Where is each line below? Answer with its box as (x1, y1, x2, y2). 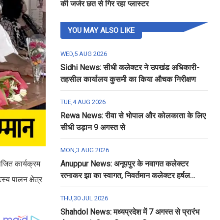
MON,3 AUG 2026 (60, 146, 109, 154)
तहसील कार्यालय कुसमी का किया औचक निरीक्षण (60, 75, 196, 84)
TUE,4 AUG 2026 (60, 98, 106, 106)
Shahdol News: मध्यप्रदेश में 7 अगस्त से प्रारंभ (60, 207, 199, 217)
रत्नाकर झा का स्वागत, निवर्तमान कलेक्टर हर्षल (60, 171, 190, 180)
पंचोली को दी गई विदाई (60, 183, 123, 192)
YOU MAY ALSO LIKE (67, 26, 135, 35)
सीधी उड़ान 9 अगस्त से (60, 123, 125, 132)
